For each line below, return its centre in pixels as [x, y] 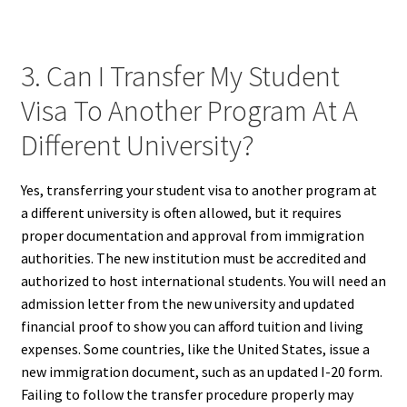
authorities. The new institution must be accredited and [193, 258]
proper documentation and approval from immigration [192, 235]
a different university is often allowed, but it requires [181, 212]
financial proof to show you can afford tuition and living [192, 326]
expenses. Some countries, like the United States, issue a [195, 348]
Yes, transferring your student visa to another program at [199, 189]
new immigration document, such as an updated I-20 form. [201, 371]
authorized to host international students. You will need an [203, 280]
